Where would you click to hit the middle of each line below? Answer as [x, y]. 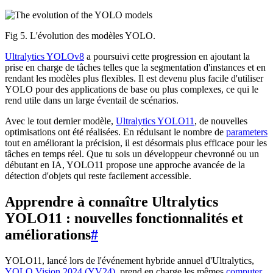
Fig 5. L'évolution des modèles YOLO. [80, 36]
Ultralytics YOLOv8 [44, 57]
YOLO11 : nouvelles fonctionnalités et [124, 218]
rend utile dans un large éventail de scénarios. [92, 101]
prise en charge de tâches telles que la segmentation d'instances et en [135, 68]
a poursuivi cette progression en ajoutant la [167, 57]
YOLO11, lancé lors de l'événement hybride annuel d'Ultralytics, [129, 260]
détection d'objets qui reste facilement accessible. [98, 176]
